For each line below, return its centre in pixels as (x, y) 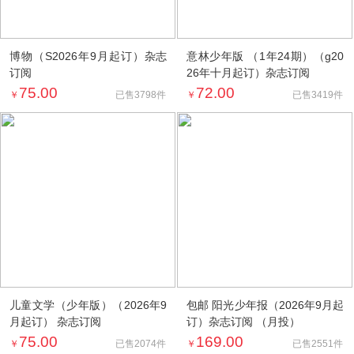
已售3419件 (318, 94)
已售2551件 (318, 344)
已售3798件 (141, 94)
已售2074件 (141, 344)
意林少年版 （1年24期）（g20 (265, 56)
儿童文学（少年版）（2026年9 (88, 305)
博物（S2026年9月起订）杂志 (88, 56)
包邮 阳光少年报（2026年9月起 (265, 305)
